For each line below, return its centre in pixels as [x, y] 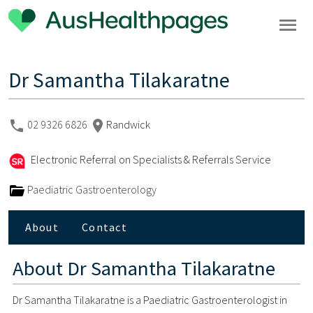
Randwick [128, 124]
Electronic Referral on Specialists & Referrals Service [150, 159]
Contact [104, 227]
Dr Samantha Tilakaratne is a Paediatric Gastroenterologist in [150, 299]
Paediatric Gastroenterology [91, 189]
